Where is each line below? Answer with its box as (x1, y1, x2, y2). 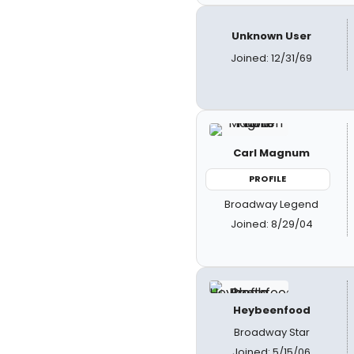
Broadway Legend (224, 196, 319, 212)
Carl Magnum (233, 145, 311, 160)
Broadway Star (233, 325, 310, 340)
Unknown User (232, 28, 312, 43)
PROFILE (249, 172, 287, 185)
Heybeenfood (232, 303, 311, 318)
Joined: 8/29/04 (230, 216, 313, 232)
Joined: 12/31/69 (231, 51, 313, 66)
